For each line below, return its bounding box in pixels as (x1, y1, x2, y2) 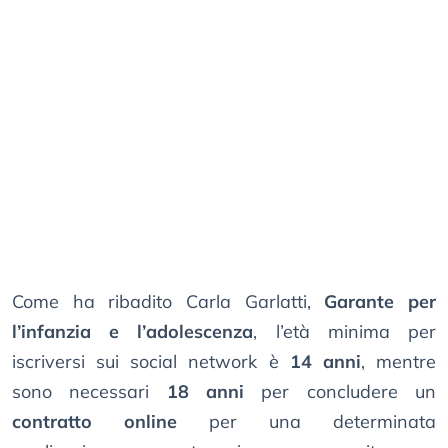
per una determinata (177, 410, 436, 434)
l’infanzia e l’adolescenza (12, 320, 254, 344)
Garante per (324, 290, 437, 314)
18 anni (166, 380, 245, 404)
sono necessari (12, 380, 167, 404)
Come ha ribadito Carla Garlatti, (12, 290, 325, 314)
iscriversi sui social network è (12, 350, 290, 374)
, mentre (360, 350, 437, 374)
